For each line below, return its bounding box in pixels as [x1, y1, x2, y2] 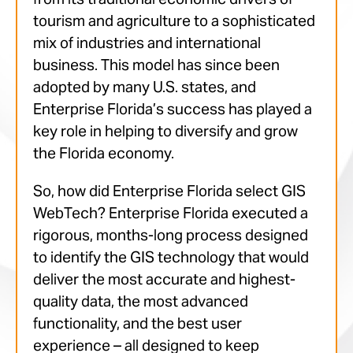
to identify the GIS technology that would [33, 247, 309, 267]
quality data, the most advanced [33, 292, 248, 311]
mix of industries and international [33, 33, 261, 53]
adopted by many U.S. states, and [33, 77, 256, 97]
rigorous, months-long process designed [33, 225, 308, 245]
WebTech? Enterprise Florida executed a [33, 203, 308, 223]
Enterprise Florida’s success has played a [33, 99, 312, 119]
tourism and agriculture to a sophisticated [33, 11, 315, 31]
